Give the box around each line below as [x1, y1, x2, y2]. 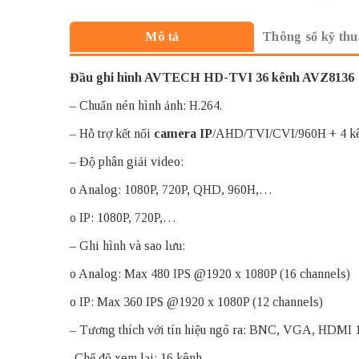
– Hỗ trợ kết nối [70, 126, 154, 140]
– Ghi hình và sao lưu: [70, 238, 185, 252]
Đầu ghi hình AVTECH [70, 70, 200, 84]
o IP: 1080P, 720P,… [70, 210, 176, 224]
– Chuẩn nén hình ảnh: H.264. [70, 98, 222, 112]
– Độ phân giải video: [70, 154, 184, 168]
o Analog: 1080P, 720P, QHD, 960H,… [70, 182, 272, 196]
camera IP [154, 126, 212, 140]
